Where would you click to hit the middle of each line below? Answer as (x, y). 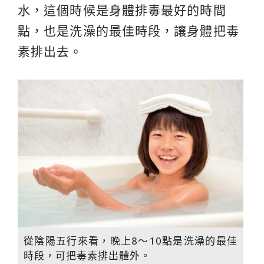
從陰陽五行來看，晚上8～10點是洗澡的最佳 (131, 240)
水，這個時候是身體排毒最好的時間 (122, 10)
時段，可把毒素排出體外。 (87, 255)
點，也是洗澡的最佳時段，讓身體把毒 (128, 31)
